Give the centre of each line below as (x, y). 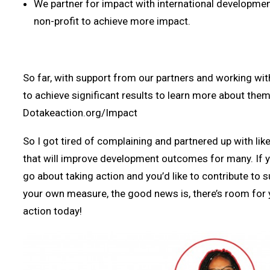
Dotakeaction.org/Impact (80, 113)
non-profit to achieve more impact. (112, 21)
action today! (52, 211)
